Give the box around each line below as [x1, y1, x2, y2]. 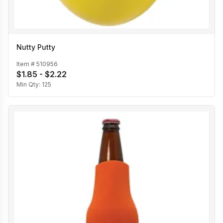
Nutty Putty [16, 42, 55, 51]
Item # [16, 60, 36, 68]
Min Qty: [16, 80, 42, 88]
